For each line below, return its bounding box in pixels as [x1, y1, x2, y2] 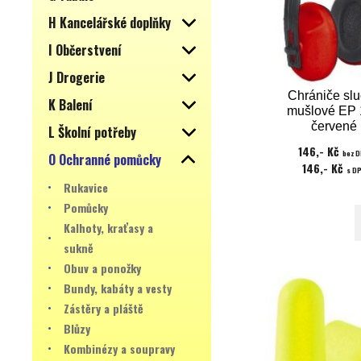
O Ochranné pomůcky [48, 150, 161, 169]
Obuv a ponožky [64, 259, 141, 276]
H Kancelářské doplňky [48, 13, 171, 32]
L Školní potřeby [48, 122, 136, 142]
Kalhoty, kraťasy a [64, 219, 153, 236]
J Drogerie [48, 68, 105, 87]
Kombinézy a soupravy [64, 340, 175, 357]
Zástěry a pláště [64, 300, 143, 317]
